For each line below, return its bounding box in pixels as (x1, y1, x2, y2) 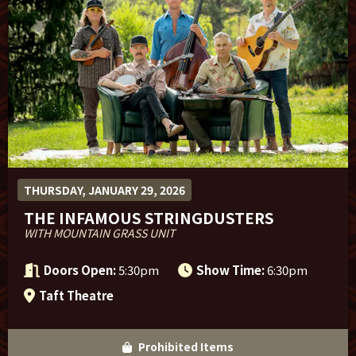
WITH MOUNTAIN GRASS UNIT (24, 224, 175, 241)
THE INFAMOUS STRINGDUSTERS (24, 206, 274, 228)
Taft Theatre (38, 286, 114, 304)
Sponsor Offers (28, 11, 133, 33)
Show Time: (196, 261, 265, 278)
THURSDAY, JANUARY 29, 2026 (24, 181, 185, 198)
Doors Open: (44, 261, 117, 278)
